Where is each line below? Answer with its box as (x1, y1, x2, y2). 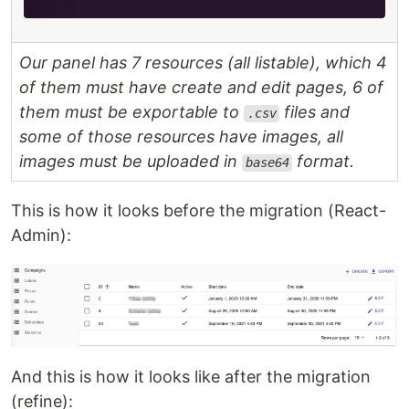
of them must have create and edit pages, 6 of (19, 78, 383, 98)
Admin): (11, 225, 71, 246)
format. (292, 152, 355, 172)
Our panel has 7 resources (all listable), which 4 (19, 53, 387, 73)
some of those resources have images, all (19, 127, 343, 147)
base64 (245, 155, 289, 171)
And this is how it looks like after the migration (11, 367, 371, 387)
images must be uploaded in (19, 152, 242, 172)
